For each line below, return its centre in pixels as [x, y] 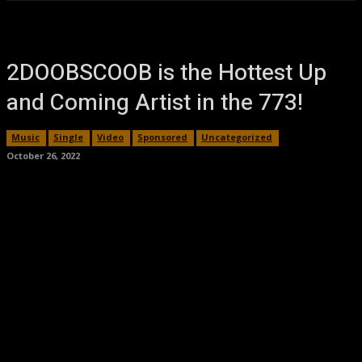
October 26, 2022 [43, 155]
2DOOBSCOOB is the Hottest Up [166, 73]
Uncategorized [237, 137]
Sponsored [162, 137]
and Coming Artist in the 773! [155, 103]
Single [68, 137]
